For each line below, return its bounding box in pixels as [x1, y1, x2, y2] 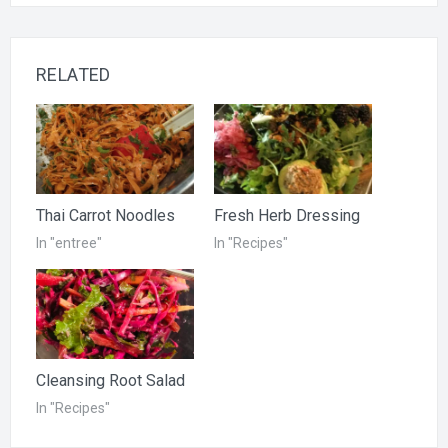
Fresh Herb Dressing [214, 205, 360, 225]
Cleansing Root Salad [36, 371, 185, 391]
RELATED [36, 63, 111, 85]
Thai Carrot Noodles [36, 205, 175, 225]
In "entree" [36, 234, 102, 251]
